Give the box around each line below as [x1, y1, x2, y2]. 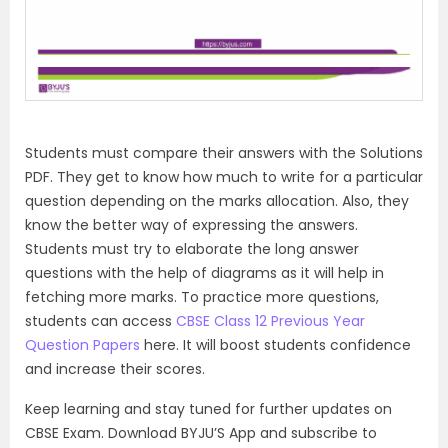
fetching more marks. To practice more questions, [25, 287, 379, 308]
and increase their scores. [25, 359, 205, 380]
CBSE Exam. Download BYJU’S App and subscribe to [25, 423, 377, 444]
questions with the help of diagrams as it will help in [25, 263, 384, 284]
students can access [25, 311, 176, 332]
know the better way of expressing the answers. [25, 215, 358, 236]
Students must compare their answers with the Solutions [25, 143, 423, 164]
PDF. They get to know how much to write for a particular [25, 167, 423, 188]
